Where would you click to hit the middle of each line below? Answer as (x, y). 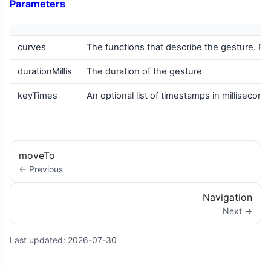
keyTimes (38, 96)
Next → (237, 211)
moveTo (37, 155)
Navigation (227, 197)
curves (32, 47)
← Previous (41, 169)
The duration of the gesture (144, 72)
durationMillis (45, 72)
